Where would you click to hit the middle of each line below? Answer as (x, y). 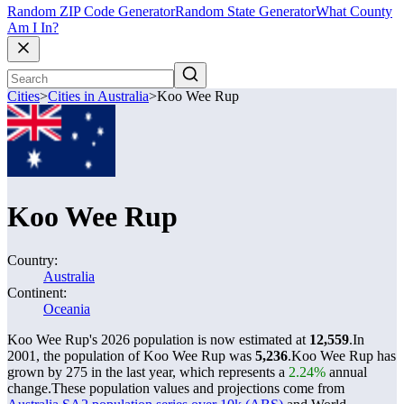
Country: (32, 260)
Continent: (37, 293)
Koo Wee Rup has (344, 356)
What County (354, 12)
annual (346, 372)
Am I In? (33, 28)
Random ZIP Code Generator (91, 12)
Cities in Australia (98, 96)
